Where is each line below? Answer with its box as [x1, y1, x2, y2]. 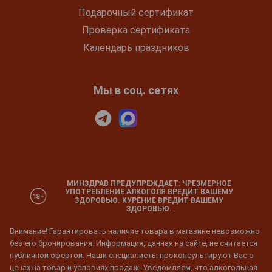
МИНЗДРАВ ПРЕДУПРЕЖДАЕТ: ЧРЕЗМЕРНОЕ [66, 179, 231, 188]
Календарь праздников [83, 42, 189, 54]
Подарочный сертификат [78, 7, 194, 19]
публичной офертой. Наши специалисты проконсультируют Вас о [10, 251, 254, 260]
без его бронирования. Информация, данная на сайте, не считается [10, 239, 257, 248]
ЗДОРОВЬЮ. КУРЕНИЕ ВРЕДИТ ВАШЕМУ [74, 196, 223, 205]
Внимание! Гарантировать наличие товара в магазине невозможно [10, 226, 260, 236]
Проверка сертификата [82, 24, 190, 36]
